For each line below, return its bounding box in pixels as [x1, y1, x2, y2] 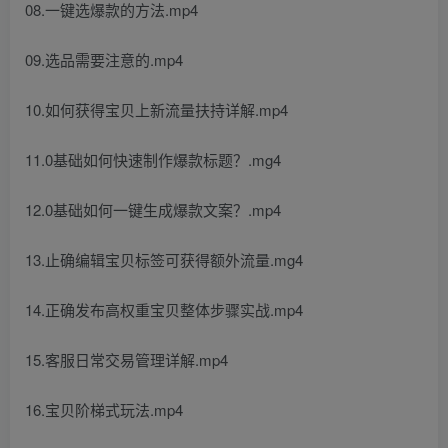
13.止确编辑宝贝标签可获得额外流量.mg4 [25, 248, 303, 270]
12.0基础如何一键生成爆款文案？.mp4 [25, 198, 281, 220]
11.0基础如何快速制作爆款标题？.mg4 [25, 148, 281, 170]
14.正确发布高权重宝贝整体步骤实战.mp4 [25, 298, 303, 320]
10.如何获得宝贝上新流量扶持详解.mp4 [25, 98, 288, 120]
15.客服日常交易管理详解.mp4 [25, 348, 228, 370]
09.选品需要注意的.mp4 [25, 48, 183, 70]
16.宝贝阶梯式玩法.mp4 [25, 398, 183, 420]
